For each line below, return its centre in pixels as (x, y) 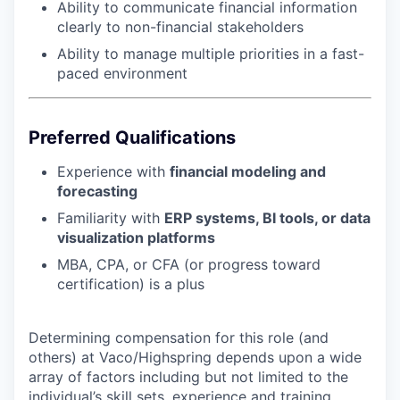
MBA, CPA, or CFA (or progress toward (189, 265)
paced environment (122, 74)
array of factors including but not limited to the (188, 377)
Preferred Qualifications (132, 138)
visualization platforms (136, 238)
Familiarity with (111, 218)
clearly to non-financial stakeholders (180, 27)
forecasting (97, 192)
